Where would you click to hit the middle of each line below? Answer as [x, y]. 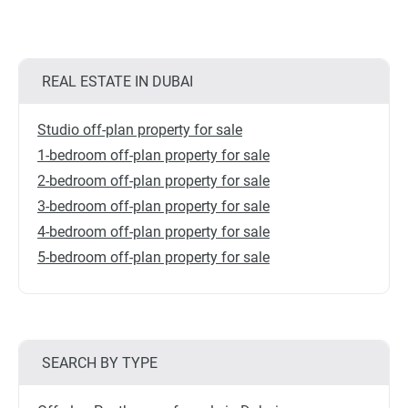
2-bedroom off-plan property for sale [153, 181]
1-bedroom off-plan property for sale [153, 155]
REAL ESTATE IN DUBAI [117, 82]
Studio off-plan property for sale [140, 130]
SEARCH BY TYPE [100, 363]
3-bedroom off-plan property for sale [153, 206]
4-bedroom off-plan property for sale [153, 232]
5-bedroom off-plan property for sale [153, 257]
